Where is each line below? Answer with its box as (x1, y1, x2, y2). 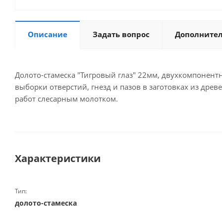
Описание (28, 29, 67, 39)
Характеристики (15, 152, 101, 165)
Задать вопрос (93, 29, 150, 39)
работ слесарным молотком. (15, 94, 118, 104)
